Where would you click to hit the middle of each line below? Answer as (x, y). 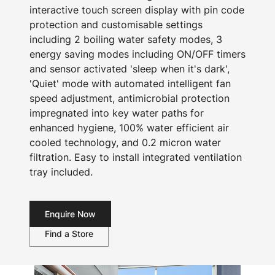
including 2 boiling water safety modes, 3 (126, 39)
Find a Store (69, 234)
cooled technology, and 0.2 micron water (125, 142)
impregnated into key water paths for (117, 113)
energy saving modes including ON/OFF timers (137, 54)
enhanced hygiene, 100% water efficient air (129, 128)
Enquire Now (70, 214)
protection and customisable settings (116, 25)
